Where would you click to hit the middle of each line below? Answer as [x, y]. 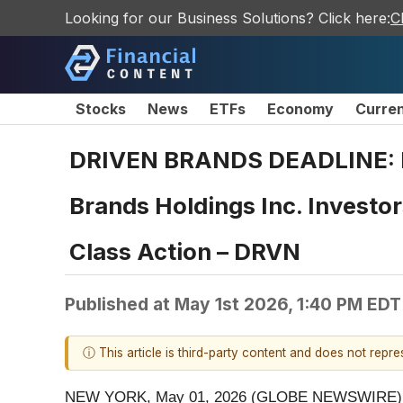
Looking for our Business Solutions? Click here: [228, 18]
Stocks [101, 109]
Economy [300, 109]
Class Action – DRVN [185, 251]
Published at [120, 304]
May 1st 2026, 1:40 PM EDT [288, 304]
